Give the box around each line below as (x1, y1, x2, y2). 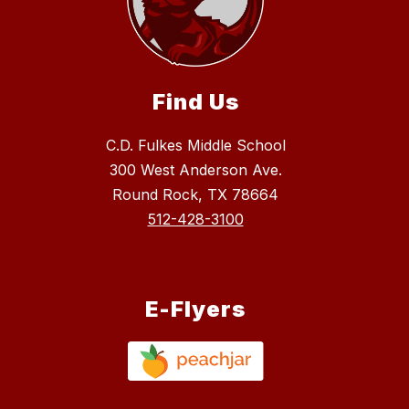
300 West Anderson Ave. (109, 161, 282, 180)
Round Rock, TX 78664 (112, 185, 278, 204)
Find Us (152, 89, 239, 116)
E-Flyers (145, 296, 246, 323)
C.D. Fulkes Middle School (105, 136, 286, 155)
